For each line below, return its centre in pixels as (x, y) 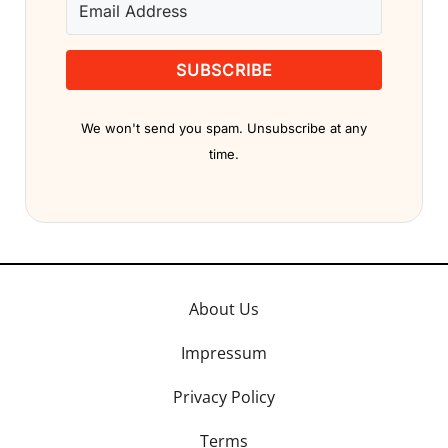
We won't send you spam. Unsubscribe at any (224, 128)
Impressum (224, 353)
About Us (224, 309)
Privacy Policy (224, 397)
